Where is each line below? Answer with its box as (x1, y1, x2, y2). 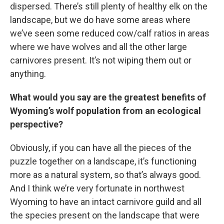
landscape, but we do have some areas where (10, 14, 190, 25)
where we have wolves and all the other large (10, 41, 187, 52)
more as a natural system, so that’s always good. (10, 169, 201, 180)
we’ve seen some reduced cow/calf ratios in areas (10, 28, 209, 39)
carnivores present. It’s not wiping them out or (10, 55, 191, 66)
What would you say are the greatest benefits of (10, 92, 206, 103)
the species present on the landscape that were (10, 210, 199, 221)
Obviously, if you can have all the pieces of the (10, 142, 191, 153)
